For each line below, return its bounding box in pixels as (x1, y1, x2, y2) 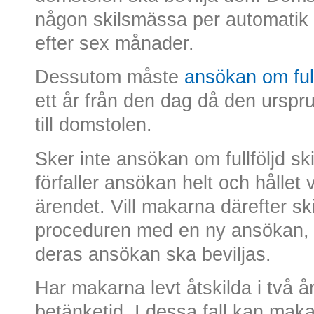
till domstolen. (35, 114, 152, 136)
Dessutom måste (35, 67, 184, 88)
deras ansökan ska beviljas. (35, 243, 271, 265)
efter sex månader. (35, 32, 194, 54)
